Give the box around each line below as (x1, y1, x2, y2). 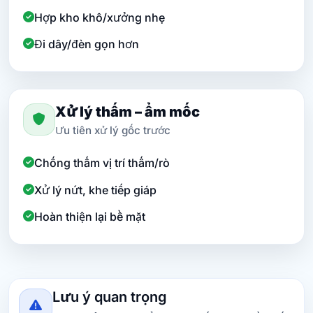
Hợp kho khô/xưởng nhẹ (34, 10, 165, 24)
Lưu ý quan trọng (52, 289, 167, 306)
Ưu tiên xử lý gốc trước (55, 124, 170, 138)
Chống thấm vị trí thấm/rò (34, 156, 170, 170)
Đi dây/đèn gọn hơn (34, 37, 139, 52)
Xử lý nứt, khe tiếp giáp (34, 182, 156, 197)
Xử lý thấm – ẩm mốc (55, 103, 200, 121)
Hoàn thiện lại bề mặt (34, 210, 145, 224)
